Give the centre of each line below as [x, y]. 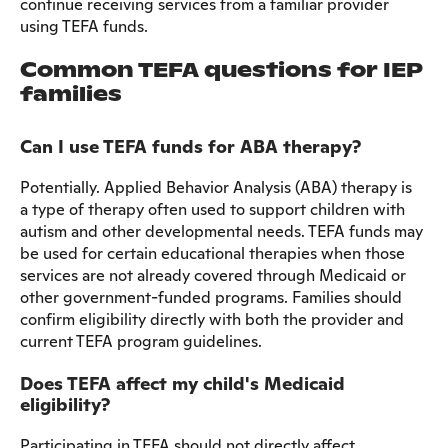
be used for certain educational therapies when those [212, 253]
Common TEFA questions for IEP [221, 69]
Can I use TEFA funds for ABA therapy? [190, 146]
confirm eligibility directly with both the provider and [212, 319]
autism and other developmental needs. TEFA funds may [221, 231]
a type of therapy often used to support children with [212, 209]
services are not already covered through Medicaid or [213, 275]
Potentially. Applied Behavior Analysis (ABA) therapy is [216, 187]
